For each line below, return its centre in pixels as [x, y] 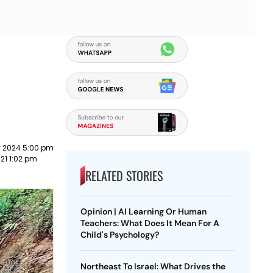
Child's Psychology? [119, 235]
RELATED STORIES [124, 175]
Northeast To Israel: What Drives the [153, 266]
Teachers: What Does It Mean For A [150, 223]
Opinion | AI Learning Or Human [143, 211]
